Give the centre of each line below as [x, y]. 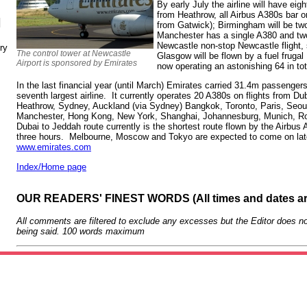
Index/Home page [51, 167]
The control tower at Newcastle [74, 53]
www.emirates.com [54, 147]
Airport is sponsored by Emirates [77, 63]
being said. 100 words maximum [81, 231]
